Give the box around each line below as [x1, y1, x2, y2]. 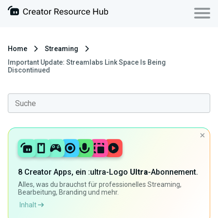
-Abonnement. [148, 167, 198, 177]
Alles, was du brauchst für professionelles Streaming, [18, 181, 182, 188]
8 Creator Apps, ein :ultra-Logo [18, 167, 130, 177]
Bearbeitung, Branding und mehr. [18, 188, 119, 196]
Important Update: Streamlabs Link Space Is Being [8, 58, 166, 66]
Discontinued [8, 66, 50, 74]
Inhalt [19, 201, 38, 209]
